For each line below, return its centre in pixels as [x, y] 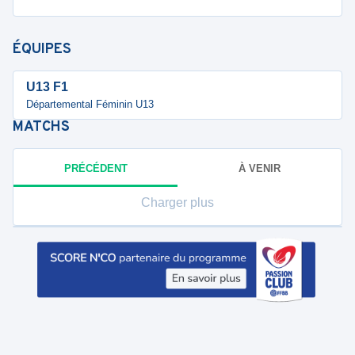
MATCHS [41, 127]
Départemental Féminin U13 [90, 104]
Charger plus [177, 202]
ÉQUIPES [42, 50]
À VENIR [260, 168]
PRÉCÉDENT [95, 168]
